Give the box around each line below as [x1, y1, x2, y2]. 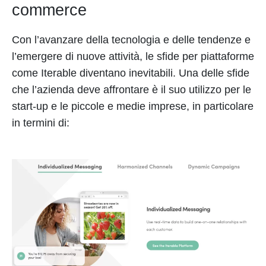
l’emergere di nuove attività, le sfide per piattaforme [12, 50, 254, 62]
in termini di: [12, 116, 69, 129]
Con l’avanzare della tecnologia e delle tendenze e [12, 33, 251, 46]
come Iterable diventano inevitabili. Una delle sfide [12, 66, 249, 79]
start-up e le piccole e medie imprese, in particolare [12, 100, 254, 112]
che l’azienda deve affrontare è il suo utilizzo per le [12, 83, 251, 96]
